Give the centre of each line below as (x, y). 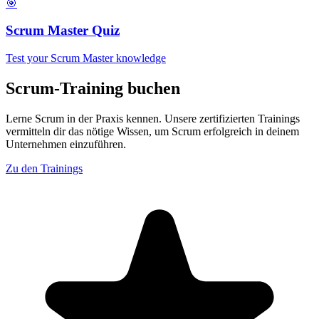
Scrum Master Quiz (63, 31)
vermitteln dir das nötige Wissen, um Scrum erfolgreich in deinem (152, 131)
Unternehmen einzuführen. (66, 144)
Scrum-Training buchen (93, 88)
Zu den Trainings (44, 168)
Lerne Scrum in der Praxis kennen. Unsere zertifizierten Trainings (153, 118)
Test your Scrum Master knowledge (86, 58)
